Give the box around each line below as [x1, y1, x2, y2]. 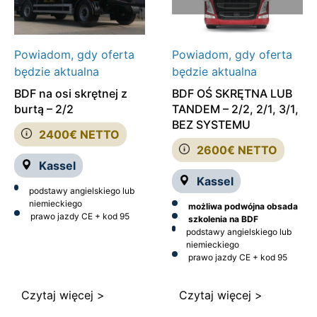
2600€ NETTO [196, 142, 277, 157]
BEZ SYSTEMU [171, 117, 250, 132]
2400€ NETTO [39, 127, 120, 142]
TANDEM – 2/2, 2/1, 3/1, [171, 101, 299, 116]
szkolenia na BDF [188, 213, 258, 224]
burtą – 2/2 [14, 101, 74, 116]
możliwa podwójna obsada [188, 200, 298, 212]
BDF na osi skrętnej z [14, 86, 127, 100]
